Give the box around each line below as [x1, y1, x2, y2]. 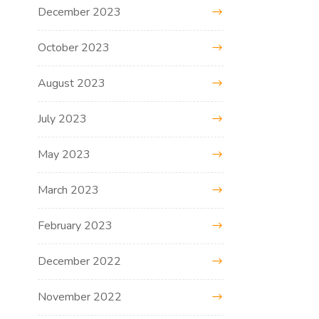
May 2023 [38, 146, 91, 162]
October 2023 [38, 39, 110, 56]
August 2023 [38, 75, 106, 91]
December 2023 [38, 4, 122, 20]
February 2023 [38, 217, 113, 234]
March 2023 [38, 182, 100, 198]
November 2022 [38, 288, 122, 305]
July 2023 [38, 110, 88, 127]
